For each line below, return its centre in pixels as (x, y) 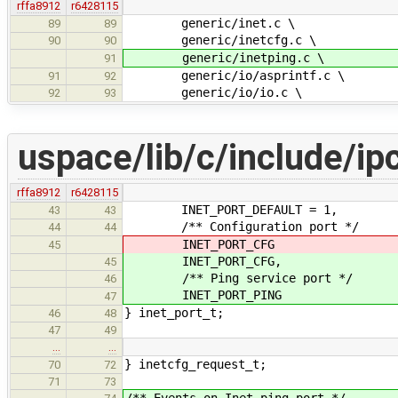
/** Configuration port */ (242, 226)
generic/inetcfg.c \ (220, 40)
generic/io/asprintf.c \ (235, 75)
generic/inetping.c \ (225, 57)
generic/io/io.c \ (213, 92)
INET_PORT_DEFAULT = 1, (231, 209)
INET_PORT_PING (203, 295)
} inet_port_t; (174, 312)
